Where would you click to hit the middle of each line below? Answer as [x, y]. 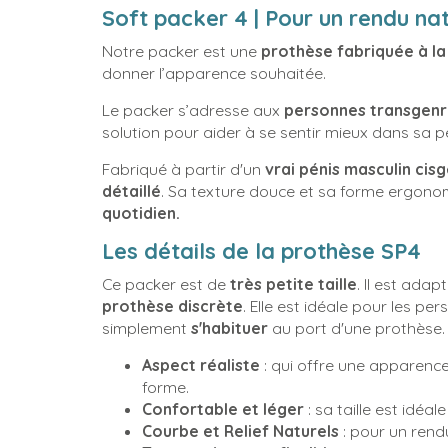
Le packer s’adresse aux [193, 110]
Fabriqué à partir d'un [183, 169]
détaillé [131, 191]
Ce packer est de [166, 284]
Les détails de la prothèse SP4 [261, 250]
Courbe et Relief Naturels [240, 431]
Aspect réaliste [201, 365]
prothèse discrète [172, 306]
